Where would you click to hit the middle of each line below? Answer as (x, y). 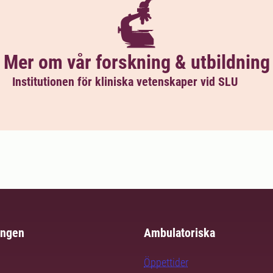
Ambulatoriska (179, 233)
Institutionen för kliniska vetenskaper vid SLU (126, 82)
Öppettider (166, 263)
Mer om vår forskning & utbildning (136, 62)
